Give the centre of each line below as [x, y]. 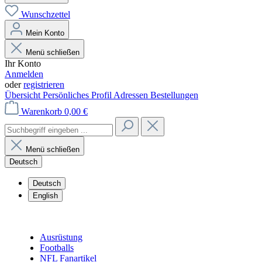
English [45, 196]
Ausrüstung [61, 237]
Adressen [132, 95]
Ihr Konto [23, 63]
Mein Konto [45, 33]
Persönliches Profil [78, 95]
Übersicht [24, 95]
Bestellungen [174, 95]
